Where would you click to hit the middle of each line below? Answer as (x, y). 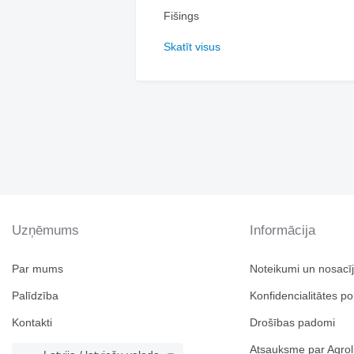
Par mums (38, 269)
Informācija (283, 230)
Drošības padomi (293, 322)
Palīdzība (35, 296)
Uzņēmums (45, 230)
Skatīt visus (192, 47)
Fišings (181, 16)
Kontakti (32, 322)
